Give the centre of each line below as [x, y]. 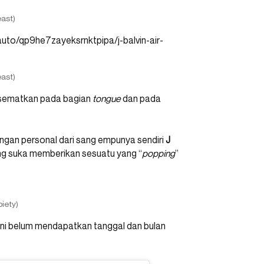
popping [159, 153]
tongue [107, 98]
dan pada [141, 98]
